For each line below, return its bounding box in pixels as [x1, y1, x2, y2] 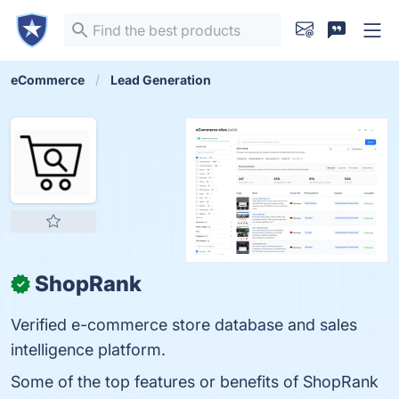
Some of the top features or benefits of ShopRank [11, 372, 379, 391]
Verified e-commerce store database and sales [11, 315, 357, 334]
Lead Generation [110, 72, 211, 87]
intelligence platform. [11, 340, 166, 359]
